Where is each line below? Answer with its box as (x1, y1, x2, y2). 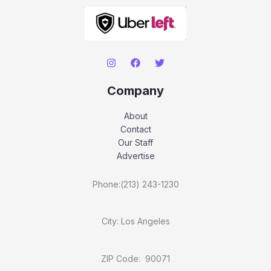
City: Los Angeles (101, 216, 170, 227)
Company (107, 83, 164, 99)
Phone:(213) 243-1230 (92, 179, 179, 190)
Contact (120, 124, 151, 135)
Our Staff (118, 137, 153, 148)
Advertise (116, 151, 155, 162)
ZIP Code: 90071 (101, 253, 170, 264)
